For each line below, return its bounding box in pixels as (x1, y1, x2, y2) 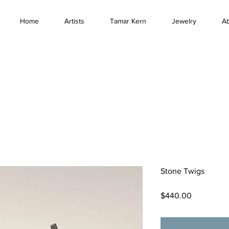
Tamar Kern (110, 17, 146, 26)
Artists (64, 17, 84, 26)
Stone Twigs (161, 167, 204, 176)
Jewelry (172, 17, 196, 26)
